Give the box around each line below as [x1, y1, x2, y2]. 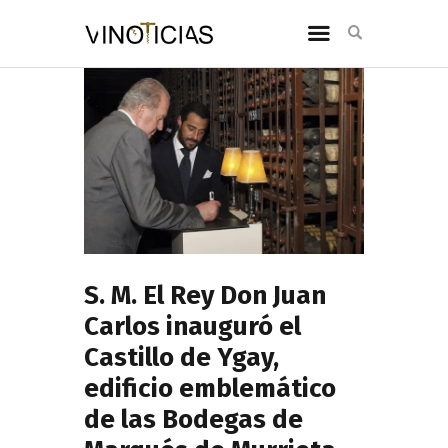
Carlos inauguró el [84, 310, 301, 342]
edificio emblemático [84, 372, 336, 404]
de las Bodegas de [84, 403, 303, 435]
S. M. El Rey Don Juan [84, 279, 326, 311]
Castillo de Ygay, [84, 341, 279, 373]
